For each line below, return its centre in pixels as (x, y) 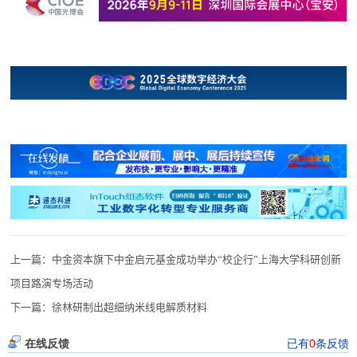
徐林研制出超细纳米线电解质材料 (130, 308)
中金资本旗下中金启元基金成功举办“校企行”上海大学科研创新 (197, 260)
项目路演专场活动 (52, 284)
